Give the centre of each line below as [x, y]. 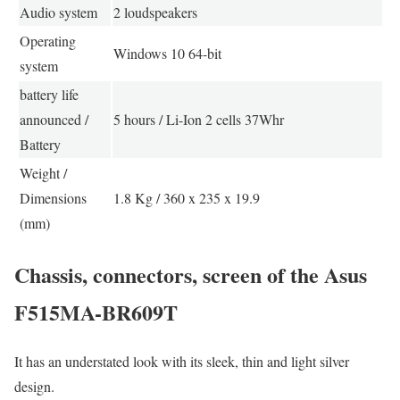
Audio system [58, 12]
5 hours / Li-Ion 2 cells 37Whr [198, 120]
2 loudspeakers [155, 12]
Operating [47, 41]
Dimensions [53, 198]
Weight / [43, 173]
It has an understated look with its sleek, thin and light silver [182, 362]
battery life [49, 95]
